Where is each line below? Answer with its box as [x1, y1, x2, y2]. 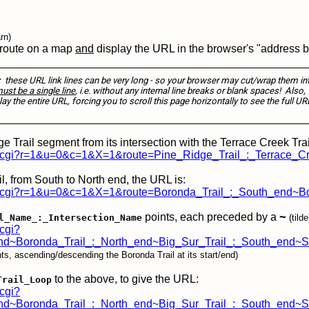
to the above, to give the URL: [52, 273, 199, 285]
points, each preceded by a [142, 211, 280, 223]
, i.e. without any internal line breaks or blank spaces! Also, [75, 86, 306, 96]
